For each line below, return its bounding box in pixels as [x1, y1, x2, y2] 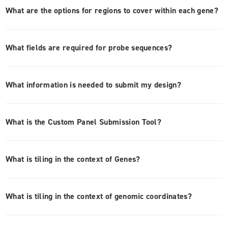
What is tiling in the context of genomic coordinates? [6, 191, 192, 202]
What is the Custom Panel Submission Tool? [6, 117, 162, 127]
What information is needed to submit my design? [6, 80, 182, 90]
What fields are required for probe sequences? [6, 43, 173, 53]
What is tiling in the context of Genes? [6, 154, 140, 164]
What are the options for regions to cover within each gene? [6, 6, 218, 16]
